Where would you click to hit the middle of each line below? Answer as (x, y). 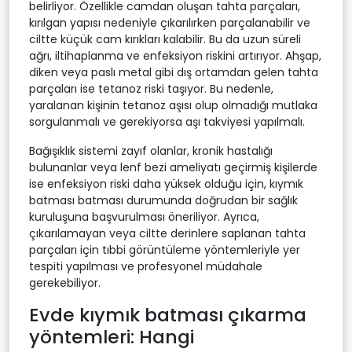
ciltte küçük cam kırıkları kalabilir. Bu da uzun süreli (165, 39)
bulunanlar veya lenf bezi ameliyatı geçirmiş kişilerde (173, 167)
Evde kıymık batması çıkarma (168, 314)
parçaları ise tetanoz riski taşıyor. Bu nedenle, (151, 88)
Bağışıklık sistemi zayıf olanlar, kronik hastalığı (151, 150)
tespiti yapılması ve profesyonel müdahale (146, 266)
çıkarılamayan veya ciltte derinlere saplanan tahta (167, 233)
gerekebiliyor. (65, 282)
